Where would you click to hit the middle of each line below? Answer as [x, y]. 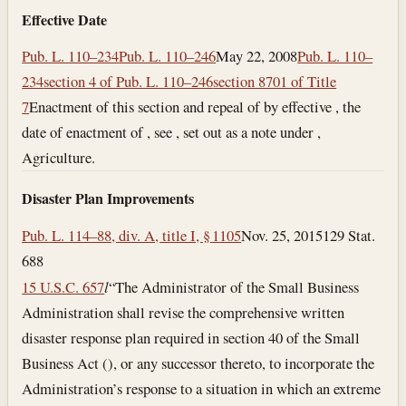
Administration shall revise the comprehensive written [184, 312]
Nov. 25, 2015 [282, 235]
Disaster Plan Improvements [108, 198]
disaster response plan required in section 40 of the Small [191, 337]
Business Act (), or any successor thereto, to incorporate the [198, 362]
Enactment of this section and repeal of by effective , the [195, 107]
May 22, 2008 [257, 56]
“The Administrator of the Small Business [234, 286]
